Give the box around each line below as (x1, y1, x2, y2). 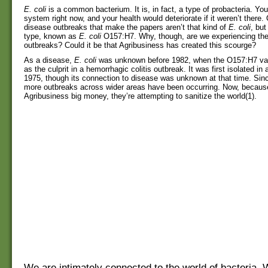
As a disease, (24, 56, 74, 65)
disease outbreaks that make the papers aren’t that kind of (24, 23, 229, 32)
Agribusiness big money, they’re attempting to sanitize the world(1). (24, 92, 257, 101)
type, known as (24, 32, 79, 41)
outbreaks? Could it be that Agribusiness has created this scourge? (24, 41, 256, 50)
